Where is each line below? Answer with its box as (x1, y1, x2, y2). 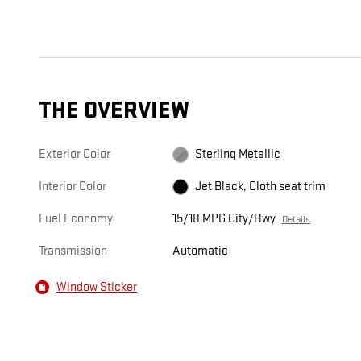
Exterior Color (39, 147, 110, 163)
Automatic (172, 243, 229, 259)
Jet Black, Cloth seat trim (195, 179, 326, 195)
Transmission (39, 243, 107, 259)
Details (282, 213, 311, 226)
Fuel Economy (39, 211, 113, 227)
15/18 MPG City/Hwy (172, 211, 276, 227)
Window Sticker (56, 279, 137, 295)
